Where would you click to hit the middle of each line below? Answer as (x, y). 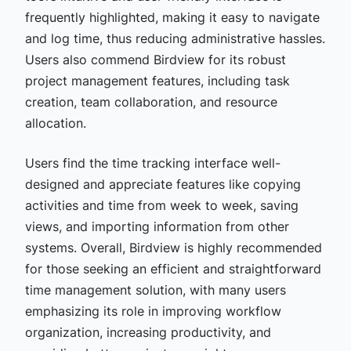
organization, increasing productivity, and (148, 332)
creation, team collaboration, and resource (151, 101)
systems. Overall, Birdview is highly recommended (173, 247)
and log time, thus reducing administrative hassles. (175, 38)
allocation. (55, 123)
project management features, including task (157, 80)
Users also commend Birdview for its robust (155, 59)
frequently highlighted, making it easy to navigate (172, 17)
